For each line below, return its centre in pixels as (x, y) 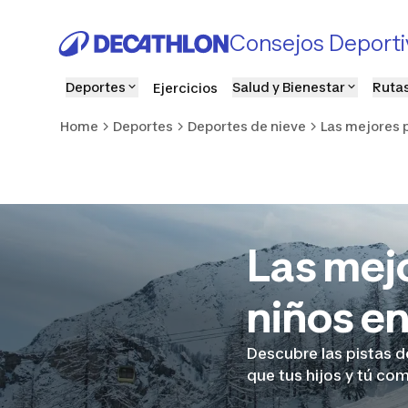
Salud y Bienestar (289, 87)
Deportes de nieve (247, 126)
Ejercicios (185, 88)
